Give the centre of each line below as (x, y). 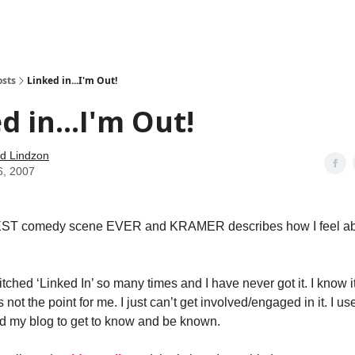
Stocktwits (145, 24)
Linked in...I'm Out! (72, 80)
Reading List (206, 24)
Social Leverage (76, 24)
